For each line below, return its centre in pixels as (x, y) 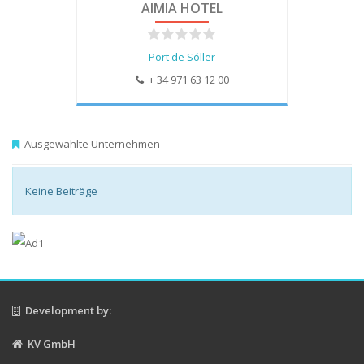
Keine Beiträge (61, 191)
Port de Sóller (182, 56)
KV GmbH (49, 343)
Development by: (66, 310)
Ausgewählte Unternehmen (90, 143)
